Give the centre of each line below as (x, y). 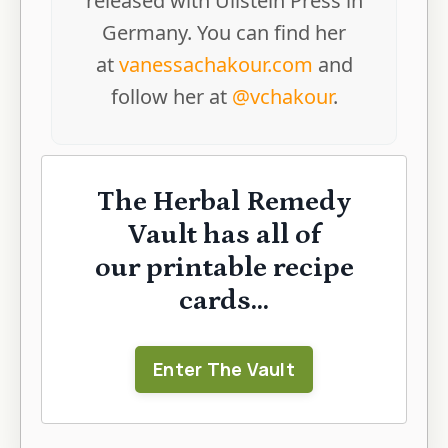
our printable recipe (224, 268)
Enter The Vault (224, 369)
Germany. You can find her (224, 33)
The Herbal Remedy (224, 202)
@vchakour (282, 97)
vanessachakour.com (215, 65)
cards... (224, 301)
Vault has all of (224, 235)
